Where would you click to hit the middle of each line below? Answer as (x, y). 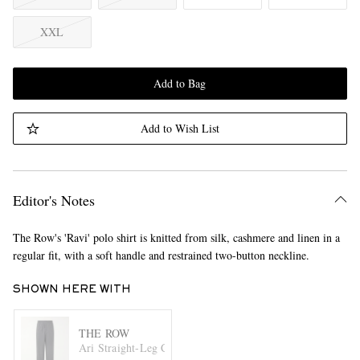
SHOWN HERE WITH (72, 290)
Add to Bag (180, 83)
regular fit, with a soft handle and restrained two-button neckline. (161, 255)
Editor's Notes (53, 200)
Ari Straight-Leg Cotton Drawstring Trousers (185, 347)
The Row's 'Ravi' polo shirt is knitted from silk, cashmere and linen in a (176, 237)
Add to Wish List (180, 128)
